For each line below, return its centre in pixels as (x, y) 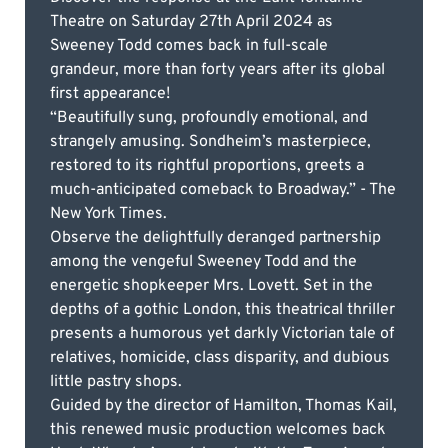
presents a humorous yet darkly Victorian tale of (222, 333)
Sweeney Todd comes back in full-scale (189, 45)
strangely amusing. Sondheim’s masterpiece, (210, 141)
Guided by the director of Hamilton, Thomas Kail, (223, 405)
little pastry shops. (116, 381)
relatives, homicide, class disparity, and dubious (220, 357)
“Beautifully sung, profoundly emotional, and (209, 117)
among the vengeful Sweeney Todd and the (203, 261)
